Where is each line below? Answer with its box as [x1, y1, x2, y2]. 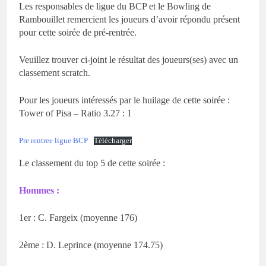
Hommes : [19, 185, 59, 196]
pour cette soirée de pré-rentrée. [19, 27, 137, 38]
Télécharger [93, 137, 132, 145]
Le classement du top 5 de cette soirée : [19, 158, 165, 169]
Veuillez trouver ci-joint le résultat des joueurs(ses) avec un [19, 55, 238, 65]
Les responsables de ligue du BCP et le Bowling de [19, 1, 211, 12]
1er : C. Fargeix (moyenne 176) [19, 213, 137, 223]
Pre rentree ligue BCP [19, 137, 88, 145]
